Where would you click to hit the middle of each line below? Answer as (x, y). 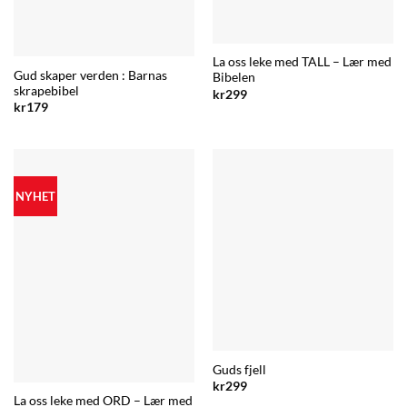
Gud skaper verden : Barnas (90, 75)
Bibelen (233, 78)
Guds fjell (239, 369)
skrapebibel (46, 90)
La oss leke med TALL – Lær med (302, 62)
